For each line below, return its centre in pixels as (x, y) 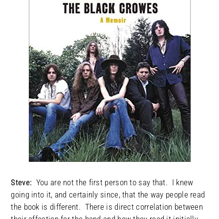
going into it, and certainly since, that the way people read (108, 195)
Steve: (23, 183)
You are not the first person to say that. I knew (115, 183)
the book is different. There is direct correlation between (107, 207)
